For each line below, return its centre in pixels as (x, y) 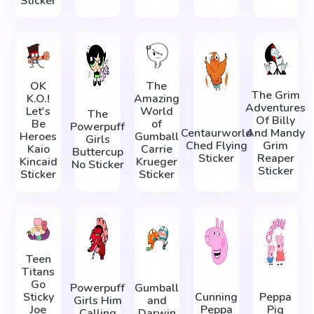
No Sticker (97, 165)
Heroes (39, 136)
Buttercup (97, 152)
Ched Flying (216, 146)
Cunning (217, 298)
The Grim (275, 96)
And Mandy (276, 134)
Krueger (157, 162)
